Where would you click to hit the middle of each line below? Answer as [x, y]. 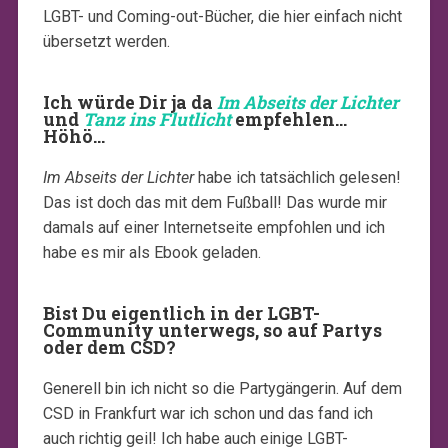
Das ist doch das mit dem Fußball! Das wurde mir [214, 202]
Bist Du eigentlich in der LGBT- [181, 313]
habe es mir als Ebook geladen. [151, 252]
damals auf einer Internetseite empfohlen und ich [213, 227]
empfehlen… [288, 119]
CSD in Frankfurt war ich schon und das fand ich [207, 413]
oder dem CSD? [109, 347]
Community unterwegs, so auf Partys [212, 330]
